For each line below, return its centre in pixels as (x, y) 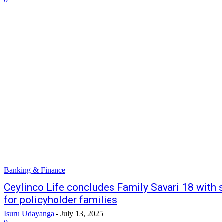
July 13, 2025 (82, 213)
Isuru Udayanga (29, 213)
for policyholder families (61, 200)
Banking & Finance (35, 170)
